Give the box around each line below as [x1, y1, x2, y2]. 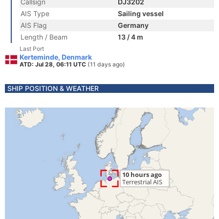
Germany [118, 21, 149, 29]
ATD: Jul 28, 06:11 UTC [20, 61, 88, 68]
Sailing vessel [118, 9, 164, 18]
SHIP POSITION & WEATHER [7, 84, 99, 92]
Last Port [20, 45, 44, 52]
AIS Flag [21, 21, 47, 29]
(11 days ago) [88, 61, 125, 68]
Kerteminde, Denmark [20, 53, 92, 61]
